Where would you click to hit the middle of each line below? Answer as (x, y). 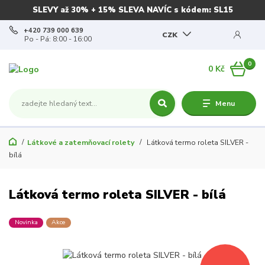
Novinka (26, 222)
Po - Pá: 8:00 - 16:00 (58, 39)
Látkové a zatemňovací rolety (80, 142)
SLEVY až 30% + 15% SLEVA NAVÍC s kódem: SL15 (132, 10)
